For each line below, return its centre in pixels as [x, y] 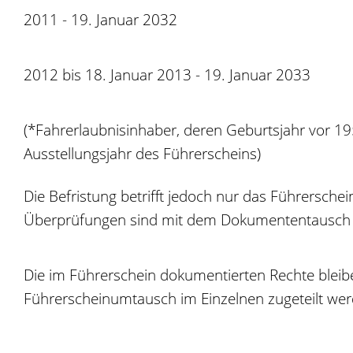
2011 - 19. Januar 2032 [100, 19]
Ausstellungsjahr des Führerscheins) [142, 153]
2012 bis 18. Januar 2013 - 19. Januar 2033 [167, 74]
